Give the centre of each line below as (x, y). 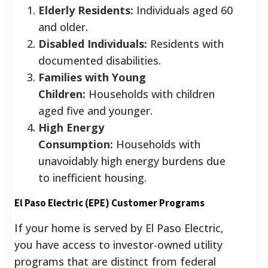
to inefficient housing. (92, 177)
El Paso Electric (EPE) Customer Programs (109, 202)
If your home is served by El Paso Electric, (119, 228)
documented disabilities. (100, 60)
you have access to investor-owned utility (118, 244)
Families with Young (92, 77)
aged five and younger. (95, 110)
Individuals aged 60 (183, 10)
